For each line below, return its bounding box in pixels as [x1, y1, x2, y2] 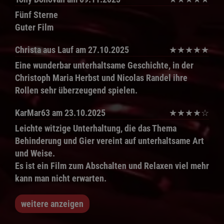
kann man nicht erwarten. [15, 172, 106, 183]
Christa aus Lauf [15, 44, 73, 55]
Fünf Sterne [15, 9, 58, 20]
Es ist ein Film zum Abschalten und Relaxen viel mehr [15, 160, 209, 171]
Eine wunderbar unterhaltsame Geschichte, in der [15, 59, 193, 70]
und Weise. [15, 147, 55, 158]
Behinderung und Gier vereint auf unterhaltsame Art [15, 135, 204, 146]
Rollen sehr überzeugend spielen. [15, 84, 137, 95]
